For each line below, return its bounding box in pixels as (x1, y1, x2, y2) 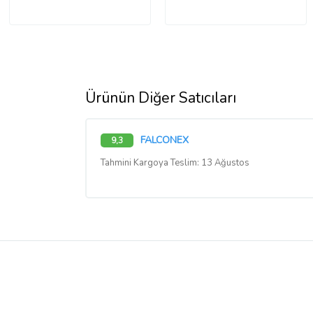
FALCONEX (140, 133, 189, 147)
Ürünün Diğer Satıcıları (85, 87, 236, 108)
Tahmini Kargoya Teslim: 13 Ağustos (101, 156, 249, 169)
